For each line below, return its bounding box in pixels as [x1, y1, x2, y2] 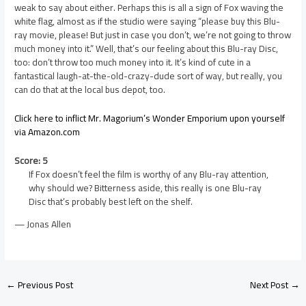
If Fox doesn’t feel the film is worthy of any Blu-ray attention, [28, 165, 268, 183]
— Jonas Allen [14, 215, 72, 234]
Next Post [249, 276, 290, 294]
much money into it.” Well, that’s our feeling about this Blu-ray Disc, [14, 39, 279, 57]
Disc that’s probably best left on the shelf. [28, 192, 193, 210]
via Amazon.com [14, 122, 81, 141]
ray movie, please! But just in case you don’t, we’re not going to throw [14, 25, 292, 44]
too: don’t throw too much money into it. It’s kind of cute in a [14, 53, 251, 71]
